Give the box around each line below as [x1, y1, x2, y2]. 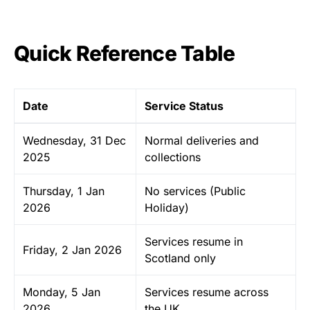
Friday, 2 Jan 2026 [23, 242, 122, 257]
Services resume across [145, 284, 268, 299]
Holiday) [145, 200, 189, 215]
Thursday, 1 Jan [23, 183, 104, 198]
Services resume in [145, 234, 243, 248]
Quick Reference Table [14, 40, 235, 66]
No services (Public [145, 183, 246, 198]
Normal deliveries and [145, 133, 259, 147]
